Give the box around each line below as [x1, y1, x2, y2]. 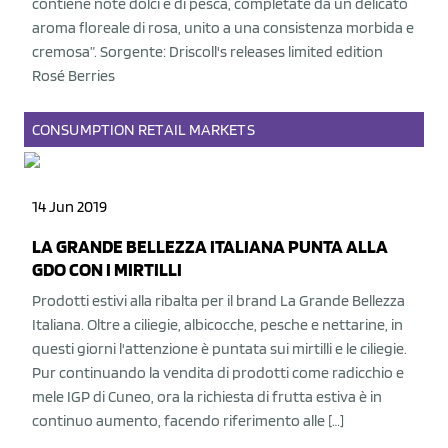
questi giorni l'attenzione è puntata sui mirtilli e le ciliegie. [32, 339, 407, 358]
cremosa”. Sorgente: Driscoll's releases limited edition [32, 42, 383, 61]
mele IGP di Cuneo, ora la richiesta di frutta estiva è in [32, 387, 382, 406]
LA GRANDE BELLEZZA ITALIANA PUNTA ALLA [32, 235, 388, 258]
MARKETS [188, 120, 255, 139]
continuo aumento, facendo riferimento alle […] [32, 411, 344, 430]
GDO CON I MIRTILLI [32, 258, 182, 281]
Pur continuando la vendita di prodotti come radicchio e [32, 363, 404, 382]
